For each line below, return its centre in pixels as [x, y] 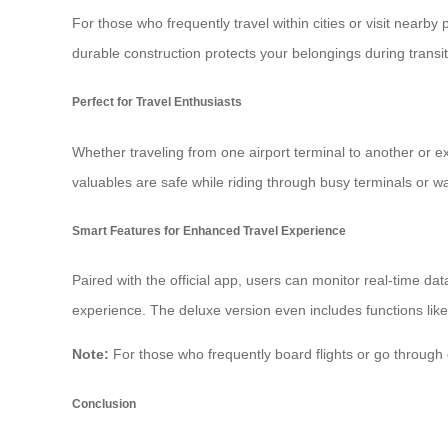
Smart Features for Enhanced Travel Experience [209, 231]
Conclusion [104, 403]
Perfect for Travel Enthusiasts [157, 102]
